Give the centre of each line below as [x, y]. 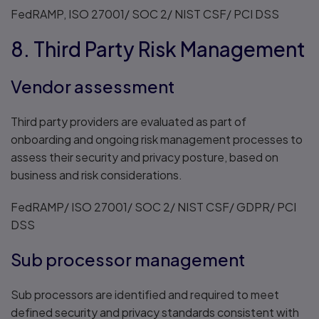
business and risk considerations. [98, 175]
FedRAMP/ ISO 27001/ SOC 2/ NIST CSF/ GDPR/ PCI [153, 207]
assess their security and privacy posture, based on [145, 157]
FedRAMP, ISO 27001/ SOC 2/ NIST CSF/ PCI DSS [145, 14]
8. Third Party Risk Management [158, 49]
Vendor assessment [93, 86]
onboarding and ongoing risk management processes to [157, 139]
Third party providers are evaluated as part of [129, 121]
